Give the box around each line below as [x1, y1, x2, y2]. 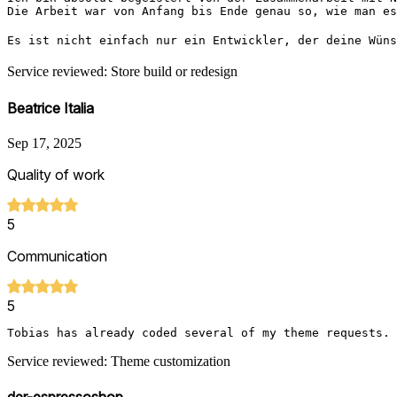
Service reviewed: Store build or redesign [7, 64, 237, 80]
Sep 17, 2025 [7, 136, 82, 152]
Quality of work [7, 166, 105, 184]
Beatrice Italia [7, 98, 94, 117]
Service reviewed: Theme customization [7, 354, 230, 370]
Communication [7, 247, 107, 266]
